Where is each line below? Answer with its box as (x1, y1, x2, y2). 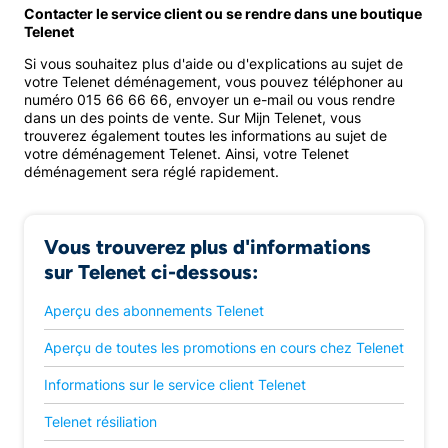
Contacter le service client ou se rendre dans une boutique (24, 5, 422, 22)
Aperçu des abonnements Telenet (44, 302, 264, 319)
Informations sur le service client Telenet (44, 376, 306, 393)
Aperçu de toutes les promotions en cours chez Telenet (44, 339, 404, 356)
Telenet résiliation (44, 413, 157, 430)
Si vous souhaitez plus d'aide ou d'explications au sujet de (24, 55, 403, 72)
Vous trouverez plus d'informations (44, 235, 371, 259)
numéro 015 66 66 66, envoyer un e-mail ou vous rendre (24, 91, 395, 108)
